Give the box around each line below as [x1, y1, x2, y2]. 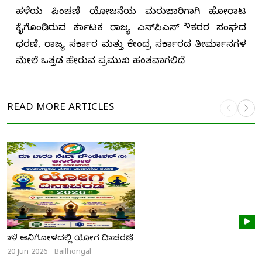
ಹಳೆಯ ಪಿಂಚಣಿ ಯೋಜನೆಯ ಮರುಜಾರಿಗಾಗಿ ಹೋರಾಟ [16, 6, 246, 20]
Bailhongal [54, 247, 91, 258]
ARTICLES [65, 101, 114, 115]
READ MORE [7, 101, 65, 115]
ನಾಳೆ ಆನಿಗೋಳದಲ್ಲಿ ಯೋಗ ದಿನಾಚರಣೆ [7, 233, 133, 246]
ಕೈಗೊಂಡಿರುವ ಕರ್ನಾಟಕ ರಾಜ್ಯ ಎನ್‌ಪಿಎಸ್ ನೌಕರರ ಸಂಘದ [16, 23, 246, 36]
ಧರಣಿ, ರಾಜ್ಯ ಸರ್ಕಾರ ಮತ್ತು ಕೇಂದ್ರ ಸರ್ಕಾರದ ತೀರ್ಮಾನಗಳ [16, 39, 246, 53]
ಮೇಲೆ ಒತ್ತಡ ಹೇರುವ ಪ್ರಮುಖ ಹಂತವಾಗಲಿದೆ [16, 56, 185, 69]
